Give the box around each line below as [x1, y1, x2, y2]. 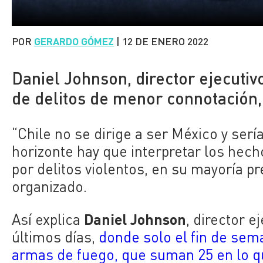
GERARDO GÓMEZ [34, 34, 114, 48]
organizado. [12, 177, 87, 195]
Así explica [12, 210, 85, 229]
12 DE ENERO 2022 [122, 34, 209, 48]
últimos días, [12, 228, 99, 247]
